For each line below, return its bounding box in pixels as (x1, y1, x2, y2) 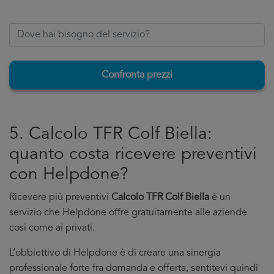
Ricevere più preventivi (9, 193, 111, 202)
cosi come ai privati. (9, 223, 95, 233)
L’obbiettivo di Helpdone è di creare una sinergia (9, 248, 221, 258)
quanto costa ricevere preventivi (9, 146, 257, 163)
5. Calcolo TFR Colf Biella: (9, 126, 212, 143)
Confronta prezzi (102, 70, 172, 80)
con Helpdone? (9, 166, 128, 183)
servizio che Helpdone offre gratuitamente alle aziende (9, 208, 247, 218)
